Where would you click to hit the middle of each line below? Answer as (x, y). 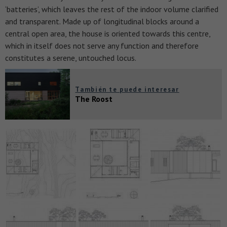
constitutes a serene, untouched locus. (71, 58)
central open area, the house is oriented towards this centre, (108, 34)
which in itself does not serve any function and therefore (102, 46)
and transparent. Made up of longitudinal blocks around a (102, 22)
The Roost (94, 99)
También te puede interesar (127, 90)
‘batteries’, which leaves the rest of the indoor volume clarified (112, 9)
